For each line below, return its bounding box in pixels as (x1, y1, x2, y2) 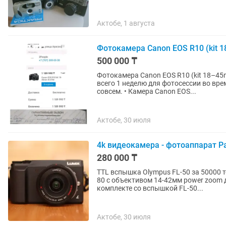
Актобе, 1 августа (97, 19, 155, 27)
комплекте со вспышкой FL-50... (97, 184, 203, 192)
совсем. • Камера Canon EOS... (124, 87, 196, 95)
